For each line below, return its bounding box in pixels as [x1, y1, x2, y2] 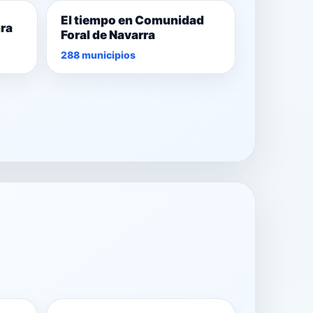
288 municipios [60, 49, 136, 61]
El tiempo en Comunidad [60, 13, 204, 28]
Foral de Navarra [60, 28, 155, 43]
